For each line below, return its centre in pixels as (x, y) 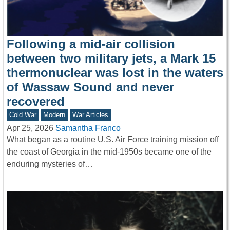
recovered (36, 102)
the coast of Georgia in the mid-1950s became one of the (109, 152)
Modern (54, 115)
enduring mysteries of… (50, 164)
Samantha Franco (88, 128)
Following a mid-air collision (91, 44)
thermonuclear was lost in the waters (115, 73)
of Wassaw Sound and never (90, 87)
